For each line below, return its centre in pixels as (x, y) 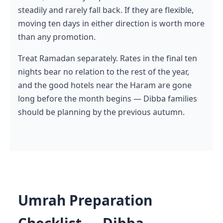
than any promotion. (57, 37)
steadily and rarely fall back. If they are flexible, (106, 10)
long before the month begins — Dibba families (108, 98)
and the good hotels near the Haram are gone (105, 85)
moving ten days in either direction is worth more (111, 23)
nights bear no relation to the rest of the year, (104, 71)
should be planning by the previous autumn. (101, 112)
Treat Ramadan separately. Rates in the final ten (108, 58)
